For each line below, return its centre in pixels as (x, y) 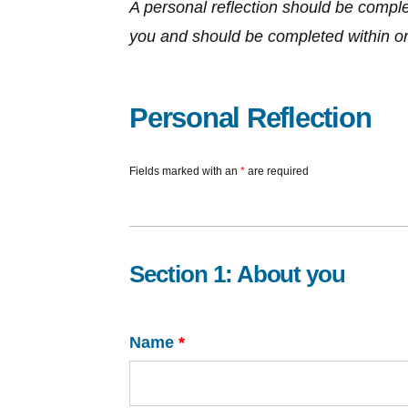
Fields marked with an (185, 171)
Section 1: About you (238, 274)
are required (277, 171)
